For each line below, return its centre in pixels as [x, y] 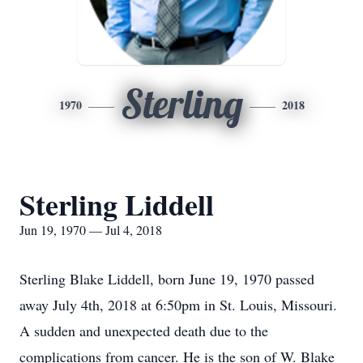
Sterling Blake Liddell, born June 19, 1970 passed [167, 279]
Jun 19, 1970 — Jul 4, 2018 [91, 230]
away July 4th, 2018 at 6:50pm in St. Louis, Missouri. [178, 305]
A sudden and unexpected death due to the [144, 331]
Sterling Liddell [117, 204]
